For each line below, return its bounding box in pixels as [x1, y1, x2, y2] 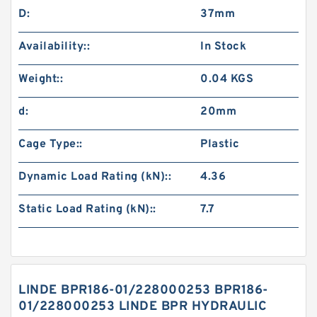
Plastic [200, 137, 240, 151]
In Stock [200, 40, 247, 54]
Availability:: [18, 40, 90, 54]
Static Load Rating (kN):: [18, 202, 156, 217]
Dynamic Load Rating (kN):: [18, 170, 171, 184]
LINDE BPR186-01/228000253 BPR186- [18, 282, 268, 299]
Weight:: [18, 72, 63, 86]
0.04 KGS [200, 72, 254, 86]
